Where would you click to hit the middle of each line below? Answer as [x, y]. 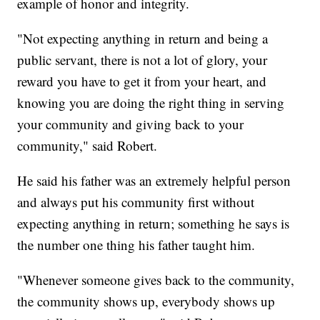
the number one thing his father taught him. [136, 244]
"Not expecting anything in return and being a [143, 38]
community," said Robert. [87, 145]
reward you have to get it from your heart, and [142, 81]
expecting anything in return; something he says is [154, 223]
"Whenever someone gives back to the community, [156, 279]
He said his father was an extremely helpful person [154, 180]
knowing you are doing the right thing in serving [151, 102]
